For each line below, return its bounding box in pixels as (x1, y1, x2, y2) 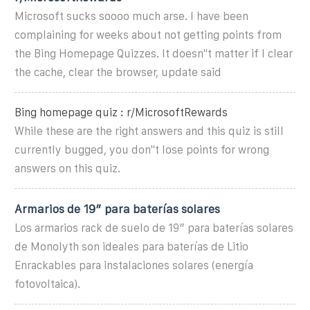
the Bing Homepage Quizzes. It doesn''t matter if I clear (15, 47, 293, 60)
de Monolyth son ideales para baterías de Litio (15, 240, 248, 253)
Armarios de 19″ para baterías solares (15, 202, 220, 215)
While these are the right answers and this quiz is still (15, 125, 284, 137)
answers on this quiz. (15, 162, 120, 174)
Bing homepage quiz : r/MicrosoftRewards (15, 106, 228, 118)
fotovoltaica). (15, 277, 80, 290)
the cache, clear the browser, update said (15, 66, 221, 78)
